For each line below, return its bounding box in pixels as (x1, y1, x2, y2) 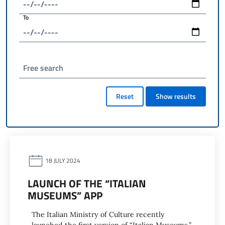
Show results (156, 91, 196, 101)
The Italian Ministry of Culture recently (32, 210, 165, 219)
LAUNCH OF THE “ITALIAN (28, 175, 146, 191)
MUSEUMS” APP (28, 187, 102, 203)
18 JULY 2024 (44, 156, 80, 166)
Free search (23, 62, 63, 74)
